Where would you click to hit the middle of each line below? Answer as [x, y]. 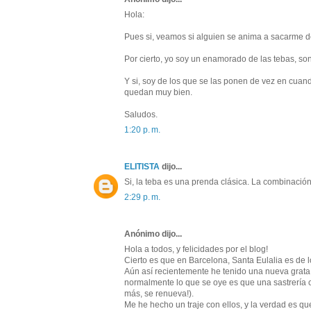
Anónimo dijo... [153, 234]
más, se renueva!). [159, 294]
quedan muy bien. [158, 93]
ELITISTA [142, 167]
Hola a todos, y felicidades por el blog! [196, 250]
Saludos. [141, 115]
